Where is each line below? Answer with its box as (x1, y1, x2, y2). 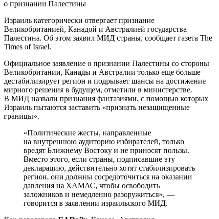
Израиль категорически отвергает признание (4, 16, 154, 24)
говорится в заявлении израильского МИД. (23, 198, 168, 207)
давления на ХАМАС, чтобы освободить (23, 181, 160, 190)
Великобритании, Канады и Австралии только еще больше (4, 67, 200, 76)
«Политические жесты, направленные (23, 128, 151, 137)
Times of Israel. (4, 42, 51, 51)
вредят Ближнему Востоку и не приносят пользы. (23, 146, 189, 154)
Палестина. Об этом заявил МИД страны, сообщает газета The (4, 33, 212, 42)
